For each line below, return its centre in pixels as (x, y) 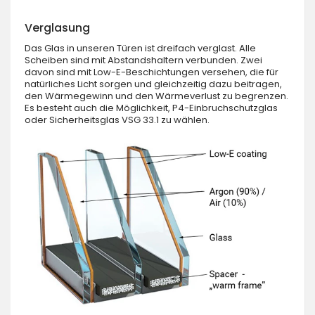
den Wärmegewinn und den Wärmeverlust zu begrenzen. (156, 96)
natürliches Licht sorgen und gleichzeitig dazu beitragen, (153, 84)
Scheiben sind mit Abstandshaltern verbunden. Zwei (143, 60)
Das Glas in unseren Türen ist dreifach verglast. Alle (140, 48)
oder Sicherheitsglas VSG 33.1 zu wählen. (117, 120)
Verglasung (57, 28)
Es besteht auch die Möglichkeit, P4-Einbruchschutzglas (151, 108)
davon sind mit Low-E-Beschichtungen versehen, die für (152, 72)
